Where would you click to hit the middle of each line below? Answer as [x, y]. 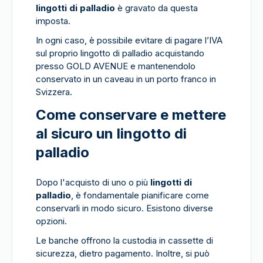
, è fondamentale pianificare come [140, 195]
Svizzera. [54, 92]
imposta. [53, 21]
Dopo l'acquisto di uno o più [93, 182]
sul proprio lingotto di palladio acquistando [120, 53]
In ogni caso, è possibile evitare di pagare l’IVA [129, 40]
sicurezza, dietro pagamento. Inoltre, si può [123, 253]
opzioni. [51, 221]
